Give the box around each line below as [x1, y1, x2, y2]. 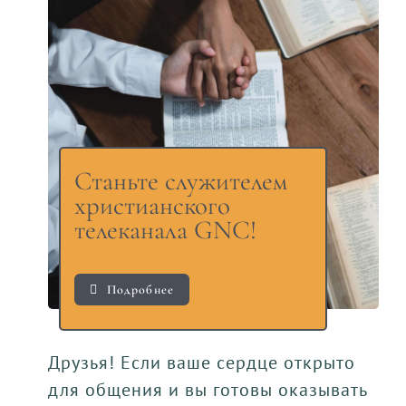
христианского [74, 189, 230, 222]
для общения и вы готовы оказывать [47, 378, 368, 402]
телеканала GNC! [74, 214, 256, 246]
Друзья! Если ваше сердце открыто [47, 351, 355, 375]
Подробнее [106, 282, 174, 298]
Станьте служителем [74, 165, 287, 198]
